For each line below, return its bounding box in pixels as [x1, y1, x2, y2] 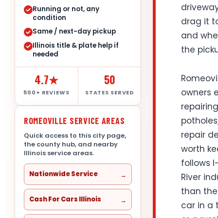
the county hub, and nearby [24, 139, 118, 149]
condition [33, 13, 66, 22]
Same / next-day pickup [33, 26, 116, 36]
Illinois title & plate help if [33, 40, 119, 50]
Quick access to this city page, [24, 130, 126, 140]
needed [33, 49, 58, 59]
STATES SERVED [85, 88, 134, 96]
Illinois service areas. [24, 148, 94, 158]
